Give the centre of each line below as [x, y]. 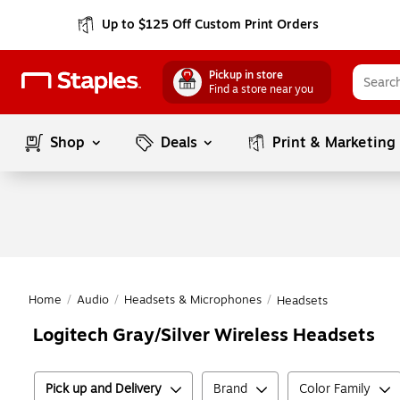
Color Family [335, 389]
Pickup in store [246, 75]
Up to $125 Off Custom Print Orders [211, 25]
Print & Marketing [334, 143]
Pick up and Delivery [104, 389]
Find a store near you [261, 89]
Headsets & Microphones [193, 300]
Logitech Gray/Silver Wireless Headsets [204, 335]
